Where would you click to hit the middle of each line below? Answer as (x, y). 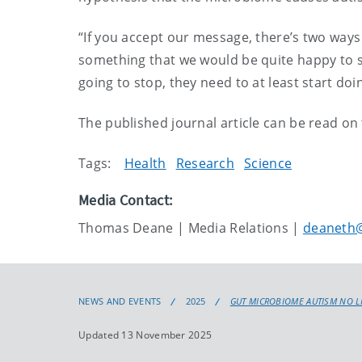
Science (268, 163)
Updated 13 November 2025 (145, 335)
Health (145, 163)
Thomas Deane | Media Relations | (191, 228)
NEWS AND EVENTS (120, 301)
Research (205, 163)
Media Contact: (126, 200)
